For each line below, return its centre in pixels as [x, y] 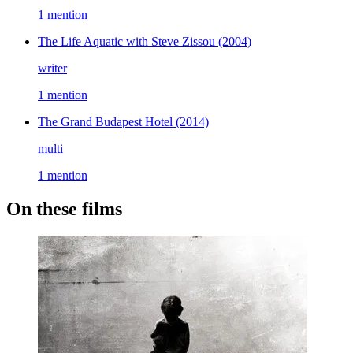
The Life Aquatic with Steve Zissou [128, 42]
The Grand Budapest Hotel [107, 122]
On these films [64, 208]
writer [52, 69]
